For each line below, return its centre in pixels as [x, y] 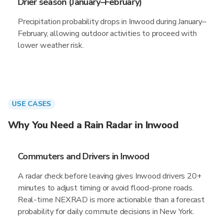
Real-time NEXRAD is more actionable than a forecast [111, 200]
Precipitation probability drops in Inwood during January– [112, 22]
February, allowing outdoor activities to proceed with [107, 34]
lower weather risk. [51, 45]
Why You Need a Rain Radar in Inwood [93, 125]
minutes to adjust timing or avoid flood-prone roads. [106, 188]
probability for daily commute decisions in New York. [106, 212]
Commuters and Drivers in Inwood [84, 156]
